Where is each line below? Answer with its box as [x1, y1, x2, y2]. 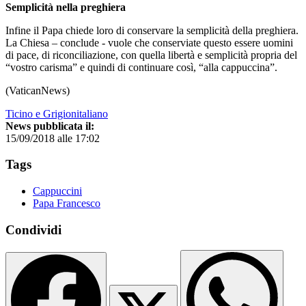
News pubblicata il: [5, 120, 94, 132]
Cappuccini [33, 184, 82, 197]
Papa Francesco [33, 197, 100, 209]
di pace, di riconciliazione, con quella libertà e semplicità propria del [5, 48, 297, 61]
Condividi [5, 222, 61, 237]
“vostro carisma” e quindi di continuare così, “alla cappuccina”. [5, 61, 277, 73]
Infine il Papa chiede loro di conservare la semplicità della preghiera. [5, 24, 298, 36]
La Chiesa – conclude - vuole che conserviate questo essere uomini [5, 36, 293, 48]
